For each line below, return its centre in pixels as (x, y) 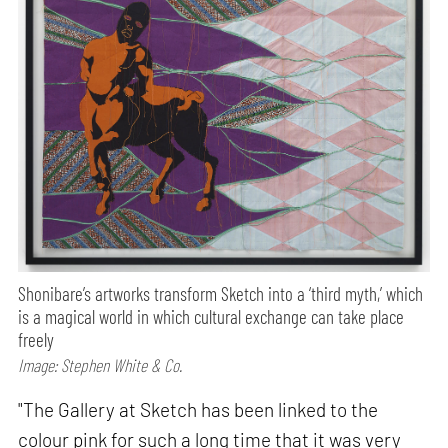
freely (36, 340)
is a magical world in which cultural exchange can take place (211, 317)
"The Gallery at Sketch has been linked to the (198, 410)
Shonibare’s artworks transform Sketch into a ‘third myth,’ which (221, 294)
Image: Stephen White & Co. (100, 365)
